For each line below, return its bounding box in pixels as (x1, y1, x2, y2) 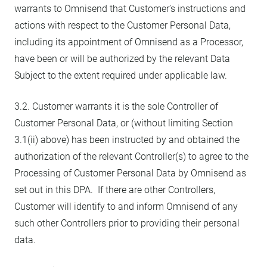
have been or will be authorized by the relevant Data (14, 53, 230, 64)
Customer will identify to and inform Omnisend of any (14, 201, 238, 212)
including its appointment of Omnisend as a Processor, (14, 36, 243, 48)
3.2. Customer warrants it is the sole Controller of (14, 101, 218, 112)
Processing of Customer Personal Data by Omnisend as (14, 167, 246, 179)
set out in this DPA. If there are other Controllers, (14, 184, 215, 195)
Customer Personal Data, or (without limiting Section (14, 117, 233, 129)
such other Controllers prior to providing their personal (14, 218, 240, 229)
